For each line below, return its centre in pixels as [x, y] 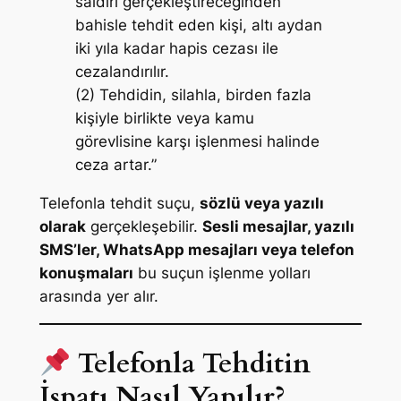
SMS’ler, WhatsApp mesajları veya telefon [196, 249]
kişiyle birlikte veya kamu [164, 119]
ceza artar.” [115, 165]
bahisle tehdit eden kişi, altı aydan [198, 26]
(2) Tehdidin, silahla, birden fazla [193, 95]
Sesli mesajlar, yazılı [278, 226]
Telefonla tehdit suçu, [119, 203]
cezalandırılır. [122, 72]
